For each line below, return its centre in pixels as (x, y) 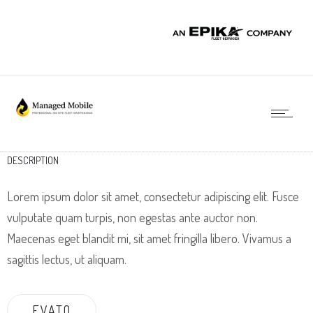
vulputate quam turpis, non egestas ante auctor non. (132, 217)
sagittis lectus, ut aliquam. (67, 259)
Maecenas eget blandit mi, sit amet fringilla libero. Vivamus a (149, 238)
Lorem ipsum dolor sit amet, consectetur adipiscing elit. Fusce (153, 196)
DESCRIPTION (33, 160)
